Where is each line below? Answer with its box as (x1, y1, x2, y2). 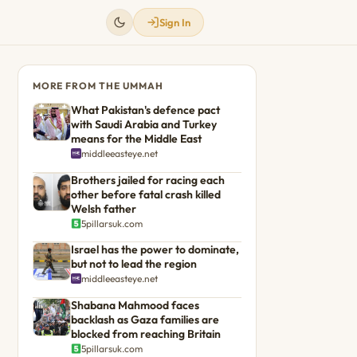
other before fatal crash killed (70, 186, 221, 202)
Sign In (159, 16, 190, 29)
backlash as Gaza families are (70, 312, 219, 327)
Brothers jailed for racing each (70, 172, 225, 187)
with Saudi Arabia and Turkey (70, 117, 217, 131)
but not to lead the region (70, 257, 197, 272)
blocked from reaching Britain (70, 326, 221, 341)
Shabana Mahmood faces (70, 297, 199, 312)
